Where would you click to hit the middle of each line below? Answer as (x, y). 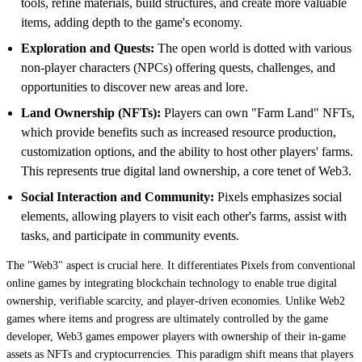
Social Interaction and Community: (118, 196)
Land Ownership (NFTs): (91, 112)
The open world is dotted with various (253, 48)
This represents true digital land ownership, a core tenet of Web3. (186, 170)
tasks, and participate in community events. (130, 235)
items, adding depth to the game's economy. (132, 22)
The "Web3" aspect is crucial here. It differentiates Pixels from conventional (181, 265)
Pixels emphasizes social (278, 196)
